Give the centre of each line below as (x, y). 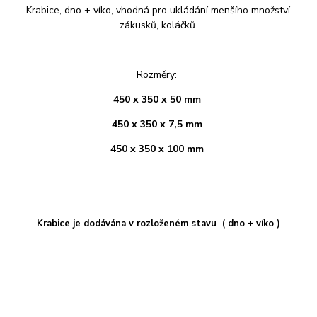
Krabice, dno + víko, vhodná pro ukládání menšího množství (158, 10)
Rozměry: (158, 74)
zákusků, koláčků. (158, 25)
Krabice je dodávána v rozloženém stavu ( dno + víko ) (158, 223)
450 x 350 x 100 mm (158, 149)
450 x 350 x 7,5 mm (158, 124)
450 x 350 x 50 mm (158, 99)
